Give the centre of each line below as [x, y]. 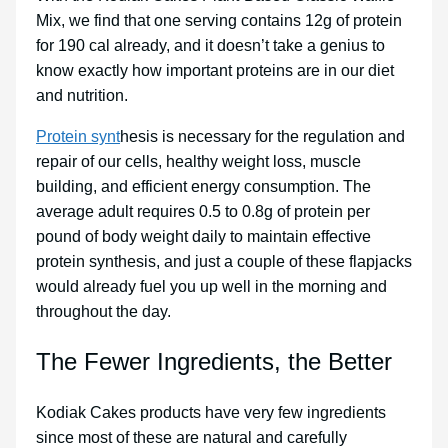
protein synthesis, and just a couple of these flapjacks [224, 262]
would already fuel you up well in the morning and [211, 287]
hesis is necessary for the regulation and [262, 137]
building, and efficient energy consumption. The [203, 187]
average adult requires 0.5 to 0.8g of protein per [203, 212]
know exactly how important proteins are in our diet [215, 71]
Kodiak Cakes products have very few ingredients [211, 413]
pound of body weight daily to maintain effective [203, 237]
